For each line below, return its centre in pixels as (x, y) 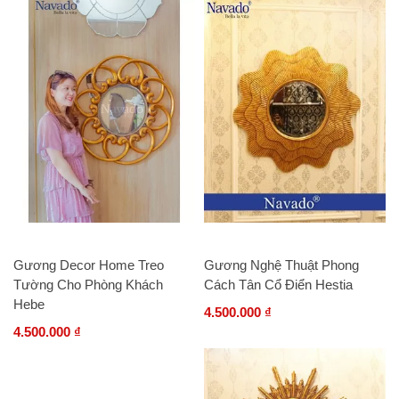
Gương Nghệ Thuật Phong (281, 265)
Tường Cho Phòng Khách (88, 285)
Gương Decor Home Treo (89, 265)
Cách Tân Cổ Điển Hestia (278, 285)
